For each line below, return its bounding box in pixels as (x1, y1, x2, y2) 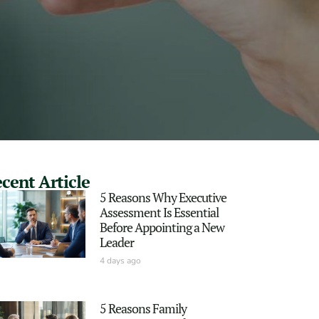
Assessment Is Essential (99, 203, 219, 221)
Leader (99, 233, 134, 251)
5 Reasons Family (99, 299, 187, 317)
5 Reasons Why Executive (99, 188, 226, 206)
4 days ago (99, 254, 141, 266)
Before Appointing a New (99, 218, 224, 236)
